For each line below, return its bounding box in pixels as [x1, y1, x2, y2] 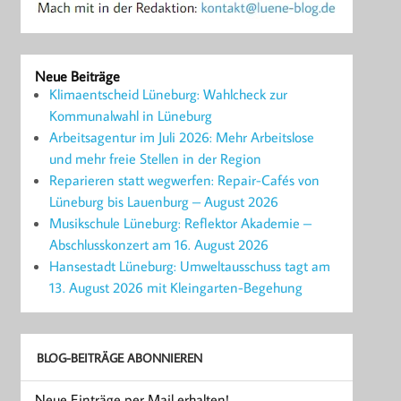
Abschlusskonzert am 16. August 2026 [49, 235, 269, 254]
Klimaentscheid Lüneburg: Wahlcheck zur [49, 85, 288, 104]
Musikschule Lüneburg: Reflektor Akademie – [49, 214, 312, 233]
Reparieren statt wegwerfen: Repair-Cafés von [49, 171, 320, 190]
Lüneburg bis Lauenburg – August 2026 [49, 192, 279, 211]
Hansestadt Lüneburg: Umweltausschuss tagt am [49, 257, 331, 276]
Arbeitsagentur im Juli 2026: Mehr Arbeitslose [49, 128, 315, 147]
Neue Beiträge [35, 67, 121, 86]
